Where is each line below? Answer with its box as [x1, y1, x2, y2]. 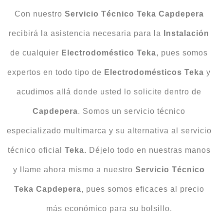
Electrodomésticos [104, 68, 182, 76]
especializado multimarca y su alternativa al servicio [6, 126, 212, 135]
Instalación [163, 29, 209, 37]
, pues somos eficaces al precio [81, 184, 204, 193]
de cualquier [10, 48, 61, 57]
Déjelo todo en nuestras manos [86, 145, 211, 154]
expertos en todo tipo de [7, 68, 104, 76]
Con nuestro [14, 9, 65, 18]
